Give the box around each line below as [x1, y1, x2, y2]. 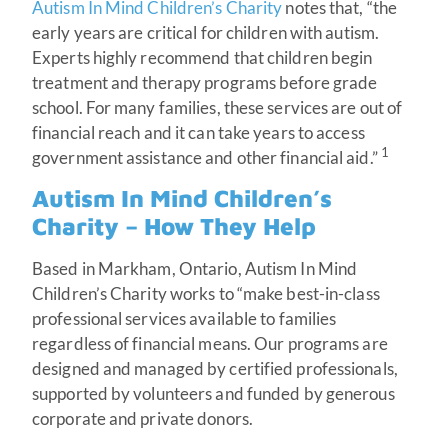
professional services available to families [32, 308, 337, 330]
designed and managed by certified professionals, [32, 358, 398, 380]
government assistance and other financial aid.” [32, 146, 381, 168]
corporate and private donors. [32, 408, 253, 430]
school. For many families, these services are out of [32, 96, 403, 118]
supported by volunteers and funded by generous [32, 383, 395, 405]
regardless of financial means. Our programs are [32, 333, 388, 355]
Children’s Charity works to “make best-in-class [32, 283, 380, 305]
